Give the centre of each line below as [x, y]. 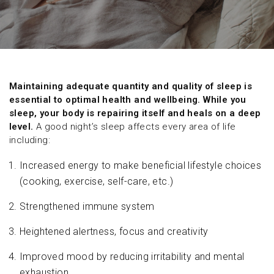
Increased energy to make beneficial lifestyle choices [141, 165]
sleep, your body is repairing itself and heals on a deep [135, 113]
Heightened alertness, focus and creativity [114, 231]
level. [21, 127]
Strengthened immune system [87, 206]
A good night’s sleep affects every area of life [135, 127]
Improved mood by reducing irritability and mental [132, 257]
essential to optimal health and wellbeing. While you [128, 100]
